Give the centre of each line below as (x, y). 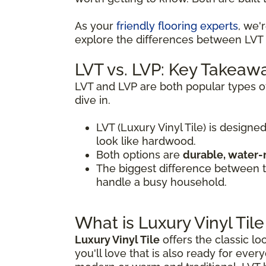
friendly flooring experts (177, 26)
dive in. (93, 100)
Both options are (140, 154)
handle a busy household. (161, 182)
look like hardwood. (146, 141)
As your (96, 26)
